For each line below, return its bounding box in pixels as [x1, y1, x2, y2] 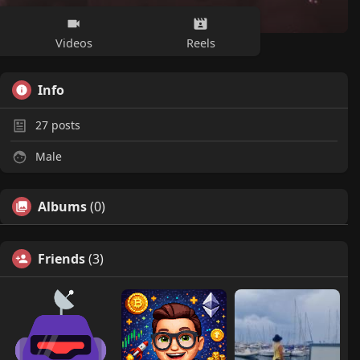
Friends [38, 250, 85, 268]
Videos [55, 34, 92, 51]
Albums [38, 198, 87, 215]
